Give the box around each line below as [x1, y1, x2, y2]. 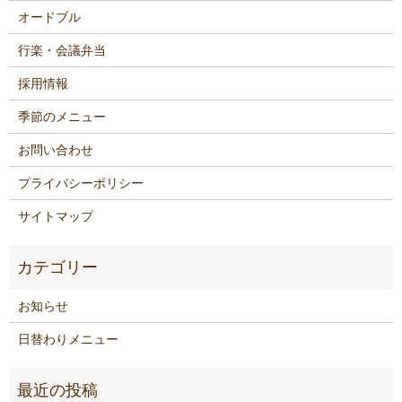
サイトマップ [17, 208, 93, 223]
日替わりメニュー [17, 331, 118, 346]
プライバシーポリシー [17, 175, 144, 190]
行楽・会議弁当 [17, 42, 106, 57]
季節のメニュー [17, 109, 106, 124]
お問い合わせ [17, 142, 93, 157]
